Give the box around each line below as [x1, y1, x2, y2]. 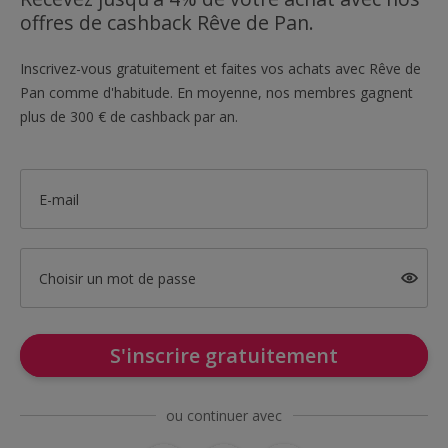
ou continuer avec [166, 406, 282, 425]
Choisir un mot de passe [38, 268, 196, 288]
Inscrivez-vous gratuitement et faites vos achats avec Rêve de [20, 59, 421, 78]
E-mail [38, 189, 79, 209]
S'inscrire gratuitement [110, 342, 338, 369]
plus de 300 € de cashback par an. [20, 107, 238, 126]
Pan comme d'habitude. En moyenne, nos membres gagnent [20, 83, 413, 102]
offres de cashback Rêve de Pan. [20, 9, 314, 36]
